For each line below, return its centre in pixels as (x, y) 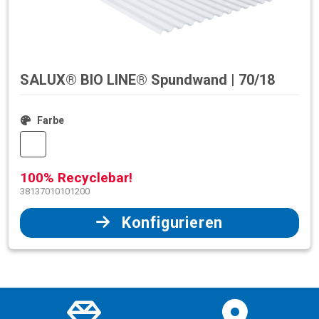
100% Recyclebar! (76, 178)
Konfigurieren (172, 223)
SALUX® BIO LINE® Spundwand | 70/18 (147, 79)
